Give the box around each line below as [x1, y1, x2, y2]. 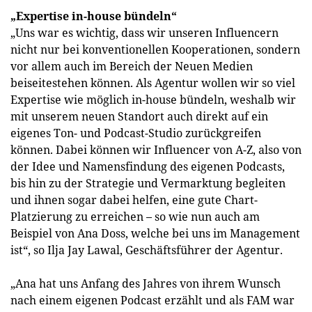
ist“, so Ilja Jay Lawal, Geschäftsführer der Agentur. [10, 242, 283, 258]
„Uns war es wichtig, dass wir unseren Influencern [10, 25, 279, 40]
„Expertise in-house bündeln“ [10, 8, 177, 24]
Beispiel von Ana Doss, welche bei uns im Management [10, 226, 300, 241]
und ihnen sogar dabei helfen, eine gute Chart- [10, 192, 258, 208]
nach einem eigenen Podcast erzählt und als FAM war [10, 292, 295, 308]
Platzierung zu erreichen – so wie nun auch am [10, 209, 260, 224]
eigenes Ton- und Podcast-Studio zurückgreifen [10, 125, 261, 141]
